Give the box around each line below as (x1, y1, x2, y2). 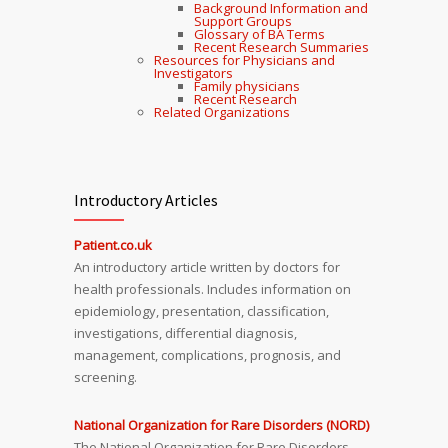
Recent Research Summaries (194, 38, 369, 56)
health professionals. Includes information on (74, 280, 351, 298)
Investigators (154, 64, 233, 82)
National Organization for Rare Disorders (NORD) (74, 416, 369, 434)
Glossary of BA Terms (194, 25, 325, 43)
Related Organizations (154, 103, 290, 121)
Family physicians (194, 77, 300, 95)
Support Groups (194, 12, 292, 30)
